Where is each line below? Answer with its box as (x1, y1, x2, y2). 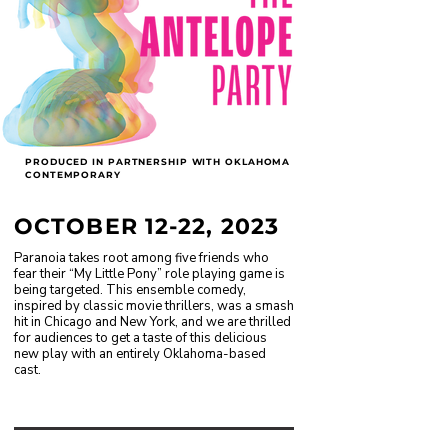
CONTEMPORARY (25, 169, 121, 180)
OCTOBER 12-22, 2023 (14, 213, 279, 240)
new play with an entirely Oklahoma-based (14, 345, 266, 363)
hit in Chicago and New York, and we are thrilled (14, 313, 291, 331)
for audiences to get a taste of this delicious (14, 329, 267, 347)
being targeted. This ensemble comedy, (14, 281, 246, 299)
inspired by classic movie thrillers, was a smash (14, 297, 294, 315)
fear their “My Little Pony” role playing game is (14, 265, 285, 283)
